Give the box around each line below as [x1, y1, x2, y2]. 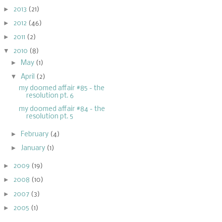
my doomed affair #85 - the [19, 84, 105, 92]
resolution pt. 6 [26, 92, 74, 100]
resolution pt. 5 [26, 113, 74, 121]
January [21, 145, 47, 153]
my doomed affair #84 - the [19, 106, 106, 113]
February [21, 131, 51, 138]
